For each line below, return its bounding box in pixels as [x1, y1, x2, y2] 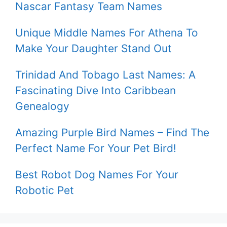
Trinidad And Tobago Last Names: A [15, 68, 196, 81]
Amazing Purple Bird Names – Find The [15, 126, 209, 139]
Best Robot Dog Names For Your [15, 168, 178, 181]
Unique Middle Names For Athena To [15, 26, 198, 39]
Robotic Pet [15, 183, 74, 197]
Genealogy [15, 99, 69, 112]
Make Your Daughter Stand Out [15, 42, 172, 55]
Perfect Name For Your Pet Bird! [15, 141, 176, 155]
